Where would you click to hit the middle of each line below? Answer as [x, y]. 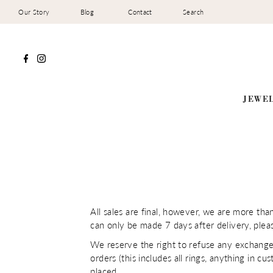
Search [193, 12]
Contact [140, 12]
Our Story [34, 12]
